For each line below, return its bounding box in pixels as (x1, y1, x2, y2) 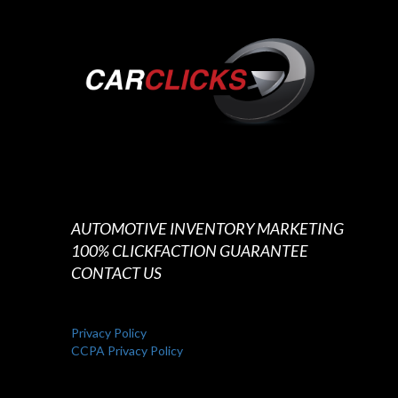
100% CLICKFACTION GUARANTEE (71, 241, 308, 261)
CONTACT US (71, 263, 162, 283)
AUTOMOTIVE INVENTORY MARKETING (71, 219, 344, 239)
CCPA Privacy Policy (71, 343, 183, 359)
